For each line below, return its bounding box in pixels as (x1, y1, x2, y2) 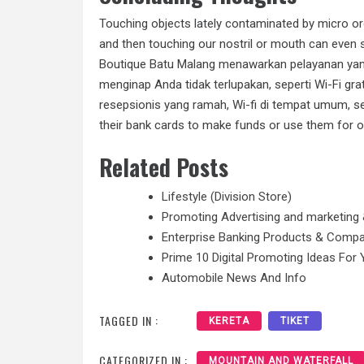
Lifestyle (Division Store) (162, 189, 292, 205)
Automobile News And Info (162, 271, 306, 286)
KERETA (209, 314, 249, 327)
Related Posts (99, 150, 228, 184)
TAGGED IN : (99, 311, 158, 329)
